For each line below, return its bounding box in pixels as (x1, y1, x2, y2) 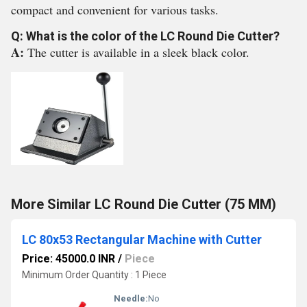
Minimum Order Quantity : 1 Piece (22, 269, 167, 280)
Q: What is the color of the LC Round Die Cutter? (11, 29, 280, 43)
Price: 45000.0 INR (22, 252, 115, 265)
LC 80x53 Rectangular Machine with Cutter (22, 232, 262, 247)
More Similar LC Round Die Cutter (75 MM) (11, 196, 276, 212)
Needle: (114, 293, 148, 304)
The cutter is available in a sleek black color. (27, 44, 249, 60)
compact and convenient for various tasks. (11, 1, 219, 18)
